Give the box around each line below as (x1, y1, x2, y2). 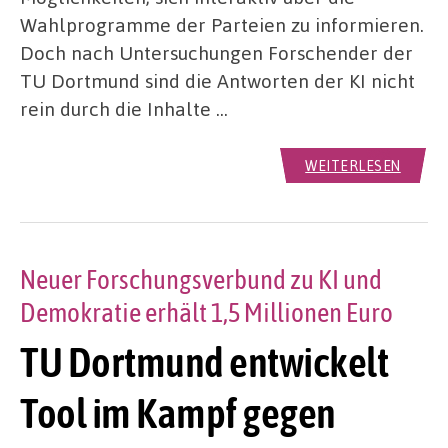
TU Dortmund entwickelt (20, 338, 388, 387)
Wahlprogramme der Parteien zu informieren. (20, 11, 424, 37)
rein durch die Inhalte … (20, 95, 228, 121)
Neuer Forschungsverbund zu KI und (20, 263, 382, 295)
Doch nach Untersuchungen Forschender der (20, 39, 413, 65)
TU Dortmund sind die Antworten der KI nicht (20, 67, 415, 93)
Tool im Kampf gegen (20, 389, 336, 438)
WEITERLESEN (305, 156, 401, 174)
